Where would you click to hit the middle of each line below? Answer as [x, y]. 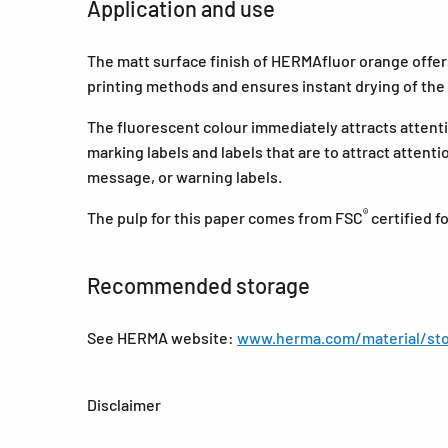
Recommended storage [198, 285]
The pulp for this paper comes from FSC [225, 217]
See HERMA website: [162, 337]
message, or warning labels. [184, 176]
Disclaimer [124, 404]
